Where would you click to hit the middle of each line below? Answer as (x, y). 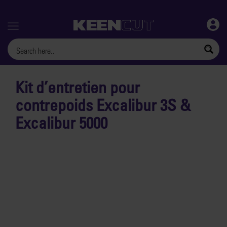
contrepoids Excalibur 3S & (103, 105)
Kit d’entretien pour (78, 87)
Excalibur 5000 (61, 123)
